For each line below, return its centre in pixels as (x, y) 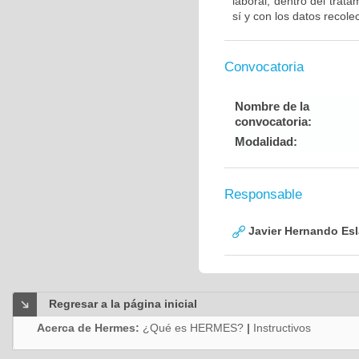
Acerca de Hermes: (90, 328)
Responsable (263, 194)
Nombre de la (272, 106)
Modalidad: (266, 141)
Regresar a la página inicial (123, 304)
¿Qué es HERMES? (193, 328)
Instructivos (282, 328)
